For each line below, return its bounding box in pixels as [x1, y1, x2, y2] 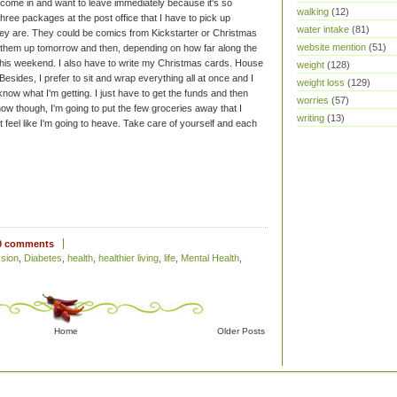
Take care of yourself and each [123, 118, 257, 129]
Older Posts [217, 326, 265, 337]
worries [297, 95, 329, 105]
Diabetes [24, 253, 62, 264]
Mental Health [181, 253, 239, 264]
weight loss [297, 77, 345, 88]
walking [297, 6, 329, 17]
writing [297, 113, 324, 123]
